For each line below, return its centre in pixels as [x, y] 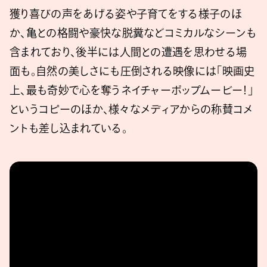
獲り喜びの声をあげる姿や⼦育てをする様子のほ [126, 13]
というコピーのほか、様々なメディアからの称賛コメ [132, 109]
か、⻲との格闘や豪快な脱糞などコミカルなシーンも [133, 32]
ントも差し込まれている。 [69, 128]
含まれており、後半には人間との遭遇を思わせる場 [128, 52]
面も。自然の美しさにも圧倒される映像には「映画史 [132, 71]
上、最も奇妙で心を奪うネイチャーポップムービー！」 [132, 90]
